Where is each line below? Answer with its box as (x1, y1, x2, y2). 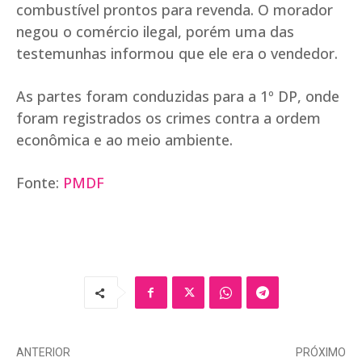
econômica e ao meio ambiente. (16, 130, 233, 150)
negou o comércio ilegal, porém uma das (16, 22, 294, 42)
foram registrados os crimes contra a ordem (16, 108, 321, 128)
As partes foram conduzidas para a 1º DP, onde (16, 86, 339, 107)
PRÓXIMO (295, 346, 346, 360)
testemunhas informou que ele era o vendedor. (16, 44, 338, 64)
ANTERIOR (16, 346, 70, 360)
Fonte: (16, 173, 63, 193)
